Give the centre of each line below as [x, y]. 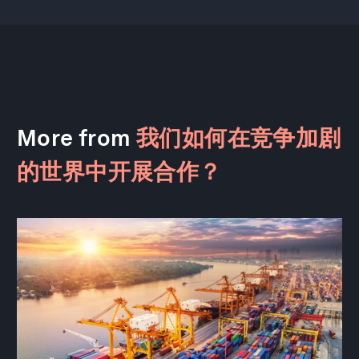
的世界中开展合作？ [119, 171]
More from [77, 137]
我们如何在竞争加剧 [239, 137]
